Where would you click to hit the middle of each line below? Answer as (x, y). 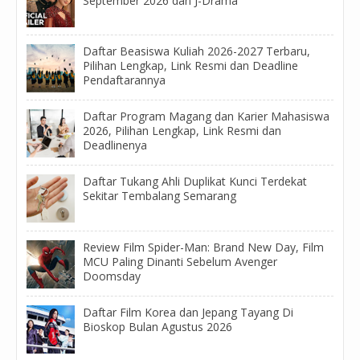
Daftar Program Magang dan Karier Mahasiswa (206, 117)
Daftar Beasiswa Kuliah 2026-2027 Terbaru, (196, 51)
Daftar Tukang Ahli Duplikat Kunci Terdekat (195, 182)
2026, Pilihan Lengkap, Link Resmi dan (182, 131)
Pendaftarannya (124, 80)
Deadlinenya (115, 145)
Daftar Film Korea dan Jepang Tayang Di (188, 312)
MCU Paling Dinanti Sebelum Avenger (180, 261)
